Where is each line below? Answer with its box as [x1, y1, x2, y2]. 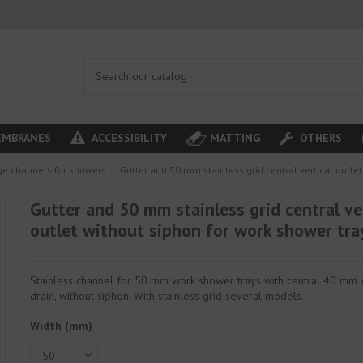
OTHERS [296, 130, 342, 145]
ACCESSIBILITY [88, 130, 168, 145]
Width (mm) [30, 318, 93, 334]
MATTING [209, 130, 260, 145]
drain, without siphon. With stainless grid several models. [30, 288, 305, 304]
